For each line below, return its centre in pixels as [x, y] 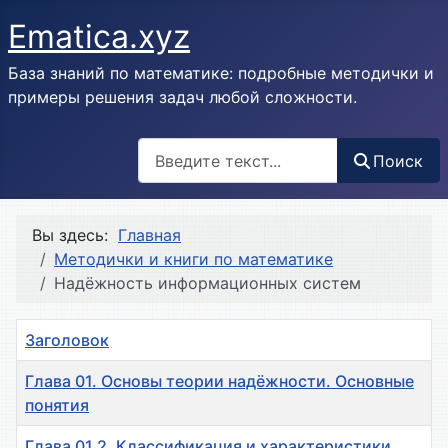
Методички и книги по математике [193, 259]
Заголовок [67, 340]
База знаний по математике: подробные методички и [221, 73]
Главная [149, 235]
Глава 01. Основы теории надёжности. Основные [219, 381]
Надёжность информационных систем [207, 283]
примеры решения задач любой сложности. [182, 97]
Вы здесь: [75, 235]
